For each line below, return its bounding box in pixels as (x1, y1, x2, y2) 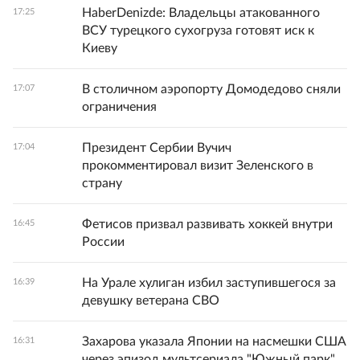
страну (82, 177, 122, 190)
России (82, 235, 125, 249)
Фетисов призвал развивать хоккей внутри (82, 218, 333, 231)
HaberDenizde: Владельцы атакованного (82, 6, 320, 20)
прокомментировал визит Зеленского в (82, 159, 313, 173)
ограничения (82, 100, 157, 114)
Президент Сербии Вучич (82, 141, 231, 155)
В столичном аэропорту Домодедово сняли (82, 83, 341, 96)
